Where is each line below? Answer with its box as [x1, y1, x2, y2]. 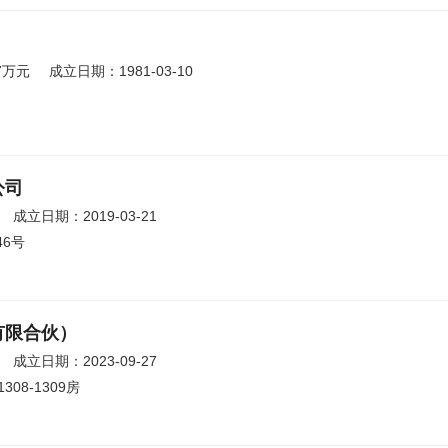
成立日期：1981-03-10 [49, 63, 193, 79]
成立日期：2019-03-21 [13, 208, 157, 224]
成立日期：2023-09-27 [13, 353, 157, 369]
